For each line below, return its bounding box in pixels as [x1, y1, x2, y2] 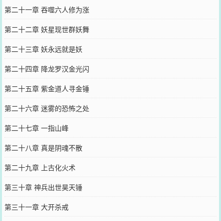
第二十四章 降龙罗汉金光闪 [4, 63, 89, 74]
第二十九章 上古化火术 [4, 162, 75, 172]
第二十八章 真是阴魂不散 [4, 142, 82, 152]
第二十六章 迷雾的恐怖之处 [4, 103, 89, 113]
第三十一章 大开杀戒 [4, 201, 69, 212]
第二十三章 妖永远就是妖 [4, 43, 82, 54]
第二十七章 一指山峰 [4, 122, 69, 133]
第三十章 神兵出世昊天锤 [4, 182, 82, 192]
